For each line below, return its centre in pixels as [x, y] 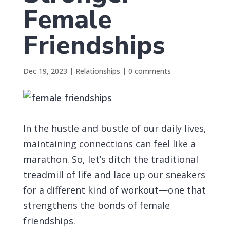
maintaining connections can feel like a [109, 144]
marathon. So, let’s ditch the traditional [110, 159]
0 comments [149, 71]
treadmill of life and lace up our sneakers [114, 175]
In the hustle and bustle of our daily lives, [114, 128]
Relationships [98, 71]
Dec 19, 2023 [45, 71]
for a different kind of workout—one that [114, 190]
